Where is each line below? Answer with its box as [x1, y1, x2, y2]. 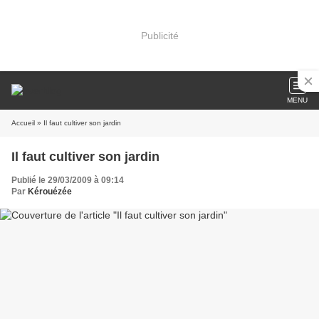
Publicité [140, 29, 179, 41]
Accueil [11, 119, 35, 127]
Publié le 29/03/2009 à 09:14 [11, 175, 124, 185]
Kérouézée [28, 187, 72, 197]
